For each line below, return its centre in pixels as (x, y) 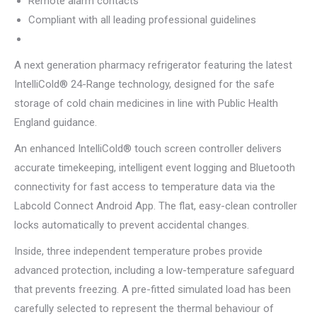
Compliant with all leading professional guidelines (142, 20)
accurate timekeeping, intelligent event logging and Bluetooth (155, 168)
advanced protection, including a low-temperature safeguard (154, 271)
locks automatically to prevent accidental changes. (132, 225)
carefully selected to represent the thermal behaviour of (144, 309)
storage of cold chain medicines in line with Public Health (146, 104)
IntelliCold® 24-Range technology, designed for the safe (144, 85)
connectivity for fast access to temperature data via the (145, 187)
